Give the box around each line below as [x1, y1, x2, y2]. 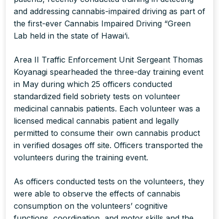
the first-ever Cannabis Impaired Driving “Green [14, 19, 191, 29]
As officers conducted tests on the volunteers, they [14, 176, 204, 187]
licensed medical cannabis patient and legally [14, 116, 179, 126]
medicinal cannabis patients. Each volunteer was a [14, 104, 200, 114]
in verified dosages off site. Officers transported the [14, 140, 203, 151]
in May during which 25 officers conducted [14, 79, 172, 89]
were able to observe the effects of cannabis [14, 189, 180, 199]
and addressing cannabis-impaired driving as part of [14, 6, 205, 17]
